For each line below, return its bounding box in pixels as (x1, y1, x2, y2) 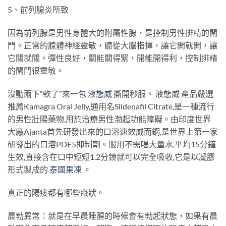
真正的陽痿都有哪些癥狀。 (8, 187, 104, 197)
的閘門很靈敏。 (8, 66, 64, 76)
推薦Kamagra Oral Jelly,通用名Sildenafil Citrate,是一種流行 (8, 101, 214, 111)
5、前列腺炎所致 (8, 5, 69, 15)
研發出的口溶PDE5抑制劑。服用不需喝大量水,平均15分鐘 (8, 139, 216, 149)
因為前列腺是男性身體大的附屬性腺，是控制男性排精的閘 (8, 28, 217, 38)
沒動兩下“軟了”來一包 (8, 89, 88, 99)
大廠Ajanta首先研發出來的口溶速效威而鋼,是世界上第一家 (8, 127, 218, 137)
